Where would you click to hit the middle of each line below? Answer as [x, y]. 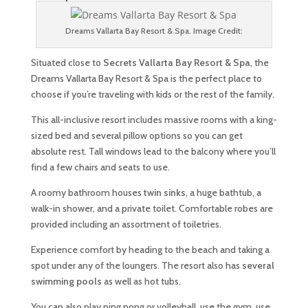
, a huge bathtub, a [223, 192]
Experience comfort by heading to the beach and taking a [150, 250]
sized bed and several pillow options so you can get [136, 135]
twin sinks [164, 192]
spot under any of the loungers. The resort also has [135, 265]
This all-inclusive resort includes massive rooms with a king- [154, 120]
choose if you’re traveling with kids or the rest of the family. [152, 94]
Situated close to [67, 63]
